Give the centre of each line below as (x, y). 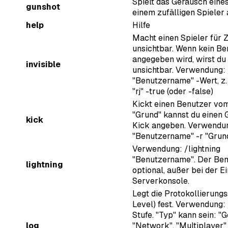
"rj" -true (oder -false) (173, 92)
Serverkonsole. (161, 181)
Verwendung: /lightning (176, 149)
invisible (43, 65)
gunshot (43, 7)
